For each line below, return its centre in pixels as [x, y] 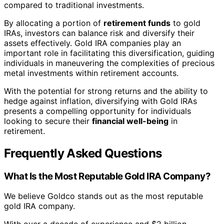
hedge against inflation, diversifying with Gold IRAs [100, 101]
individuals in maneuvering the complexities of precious [109, 63]
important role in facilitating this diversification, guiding [109, 53]
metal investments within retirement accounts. [91, 73]
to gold [185, 23]
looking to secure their [48, 121]
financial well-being [130, 121]
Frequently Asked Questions [83, 153]
